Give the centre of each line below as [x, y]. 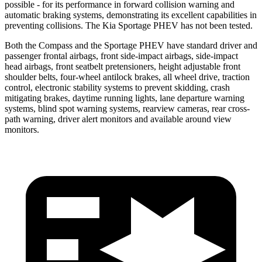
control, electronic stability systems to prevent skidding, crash [117, 87]
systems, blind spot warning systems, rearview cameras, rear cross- [127, 108]
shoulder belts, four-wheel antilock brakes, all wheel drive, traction [127, 77]
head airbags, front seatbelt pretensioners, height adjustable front [123, 66]
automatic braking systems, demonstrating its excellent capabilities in [131, 15]
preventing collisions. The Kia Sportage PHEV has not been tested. [129, 25]
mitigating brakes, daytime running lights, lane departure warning [125, 98]
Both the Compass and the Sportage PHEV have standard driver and [131, 45]
